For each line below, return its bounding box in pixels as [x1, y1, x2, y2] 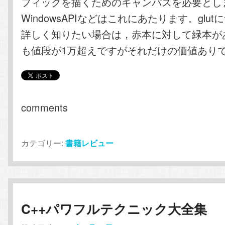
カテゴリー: [21, 137, 64, 149]
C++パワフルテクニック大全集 [21, 199, 207, 218]
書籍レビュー [65, 137, 114, 149]
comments [21, 100, 68, 115]
